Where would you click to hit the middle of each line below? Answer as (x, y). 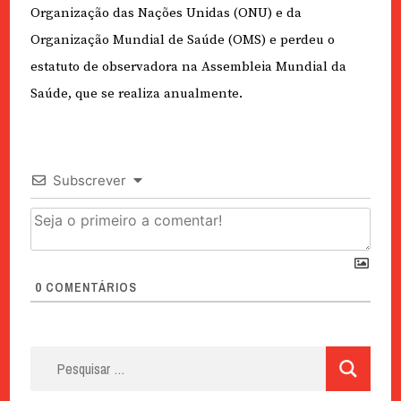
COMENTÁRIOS (89, 288)
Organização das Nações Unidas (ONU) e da (166, 13)
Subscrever (89, 181)
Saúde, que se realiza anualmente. (136, 94)
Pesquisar (62, 357)
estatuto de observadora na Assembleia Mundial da (188, 67)
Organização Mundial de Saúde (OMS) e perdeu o (182, 40)
